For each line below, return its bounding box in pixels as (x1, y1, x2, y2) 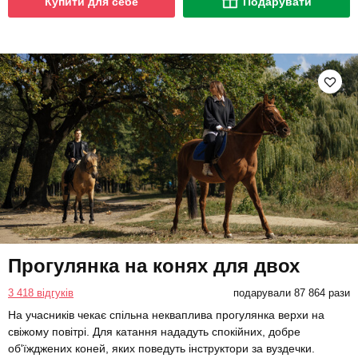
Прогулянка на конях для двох (8, 255, 300, 277)
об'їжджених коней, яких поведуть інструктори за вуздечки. (8, 342, 315, 356)
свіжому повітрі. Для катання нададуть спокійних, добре (8, 325, 300, 339)
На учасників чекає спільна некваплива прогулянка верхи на (8, 308, 324, 322)
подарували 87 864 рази (233, 287, 350, 300)
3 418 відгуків (8, 287, 74, 300)
